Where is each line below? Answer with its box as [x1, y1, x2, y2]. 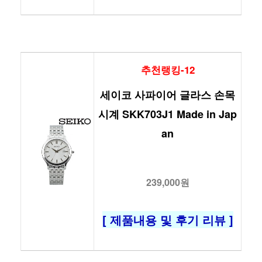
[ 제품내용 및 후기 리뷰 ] [102, 211, 233, 228]
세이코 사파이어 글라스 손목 [100, 87, 235, 102]
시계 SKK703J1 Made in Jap [98, 106, 237, 122]
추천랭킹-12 [140, 63, 195, 77]
